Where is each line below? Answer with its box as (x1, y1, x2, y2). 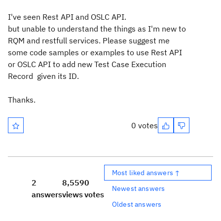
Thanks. (8, 95, 36, 105)
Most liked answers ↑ (112, 168, 181, 177)
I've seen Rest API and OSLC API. (8, 12, 126, 22)
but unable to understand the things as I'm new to (8, 24, 186, 34)
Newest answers (112, 184, 165, 193)
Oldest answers (112, 199, 162, 209)
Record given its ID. (8, 71, 79, 81)
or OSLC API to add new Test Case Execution (8, 59, 166, 69)
